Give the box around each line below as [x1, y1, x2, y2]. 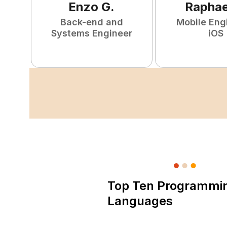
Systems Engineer [51, 28, 132, 39]
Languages [107, 194, 173, 208]
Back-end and [60, 17, 123, 27]
